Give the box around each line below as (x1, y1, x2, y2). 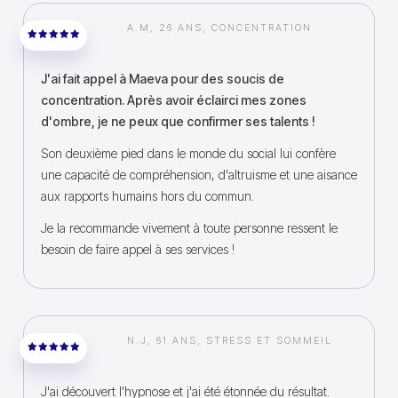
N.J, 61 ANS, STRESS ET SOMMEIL (127, 334, 333, 346)
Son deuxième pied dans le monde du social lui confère (41, 146, 336, 161)
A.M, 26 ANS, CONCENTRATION (127, 21, 312, 34)
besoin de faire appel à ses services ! (41, 242, 235, 257)
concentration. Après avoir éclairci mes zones (41, 92, 306, 107)
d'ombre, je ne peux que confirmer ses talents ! (41, 114, 315, 129)
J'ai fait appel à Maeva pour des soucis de (41, 71, 284, 86)
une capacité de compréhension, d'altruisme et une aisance (41, 167, 357, 182)
